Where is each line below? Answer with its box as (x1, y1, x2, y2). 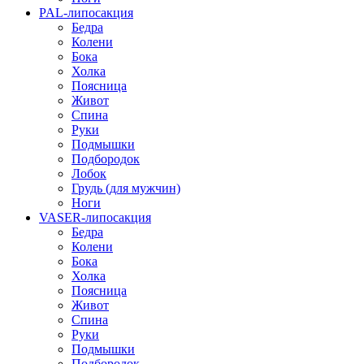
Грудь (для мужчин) (71, 180, 180, 195)
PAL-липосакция (39, 5, 133, 19)
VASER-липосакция (39, 210, 151, 224)
